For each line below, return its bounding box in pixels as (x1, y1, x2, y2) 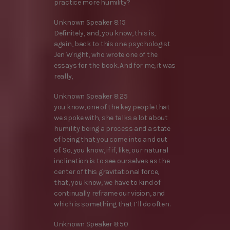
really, (54, 71, 73, 81)
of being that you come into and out (54, 135, 168, 144)
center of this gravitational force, (54, 167, 160, 177)
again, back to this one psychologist (54, 39, 170, 48)
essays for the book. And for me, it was (54, 61, 176, 70)
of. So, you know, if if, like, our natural (54, 146, 168, 155)
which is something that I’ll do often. (54, 200, 170, 209)
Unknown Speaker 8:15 (54, 17, 126, 27)
